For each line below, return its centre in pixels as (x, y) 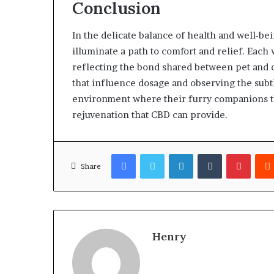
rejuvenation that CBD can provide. (150, 115)
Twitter (179, 154)
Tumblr (235, 154)
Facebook (154, 154)
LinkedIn (209, 154)
